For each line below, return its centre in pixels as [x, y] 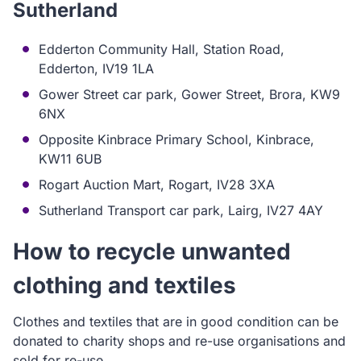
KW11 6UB [70, 159]
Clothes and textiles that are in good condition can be [176, 322]
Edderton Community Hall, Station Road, [162, 49]
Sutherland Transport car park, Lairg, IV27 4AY [181, 210]
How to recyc [84, 251]
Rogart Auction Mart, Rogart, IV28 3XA [157, 185]
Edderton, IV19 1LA [96, 68]
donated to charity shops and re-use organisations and [179, 341]
